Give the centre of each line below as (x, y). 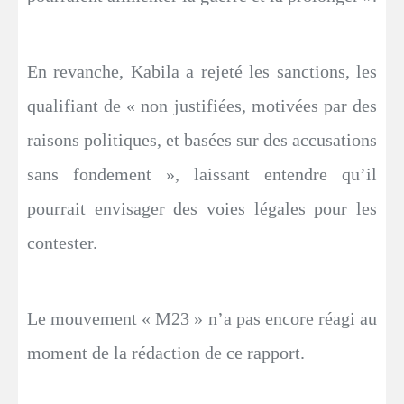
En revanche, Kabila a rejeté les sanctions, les (202, 71)
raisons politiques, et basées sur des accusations (202, 140)
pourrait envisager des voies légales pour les (202, 208)
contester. (62, 243)
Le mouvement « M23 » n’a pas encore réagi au (202, 318)
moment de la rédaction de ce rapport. (166, 353)
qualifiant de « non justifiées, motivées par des (202, 106)
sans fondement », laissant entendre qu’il (202, 174)
